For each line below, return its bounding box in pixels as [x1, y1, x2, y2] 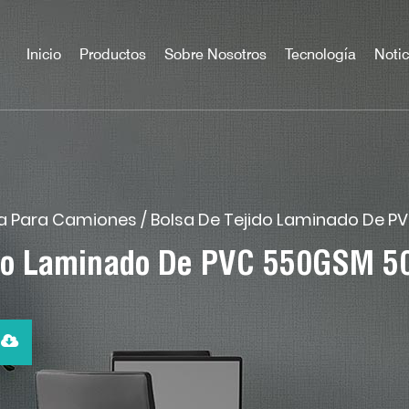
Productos [79, 43, 146, 63]
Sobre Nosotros [164, 43, 267, 63]
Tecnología [285, 43, 356, 63]
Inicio [26, 43, 61, 63]
